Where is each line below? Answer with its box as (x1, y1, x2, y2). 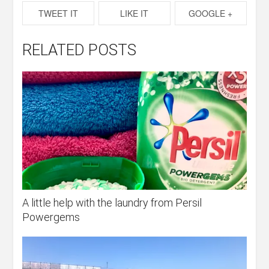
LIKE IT (120, 7, 149, 19)
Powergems (22, 210, 80, 223)
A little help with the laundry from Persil (22, 196, 202, 209)
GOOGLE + (189, 7, 233, 19)
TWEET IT (38, 7, 79, 19)
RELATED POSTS (22, 40, 137, 59)
